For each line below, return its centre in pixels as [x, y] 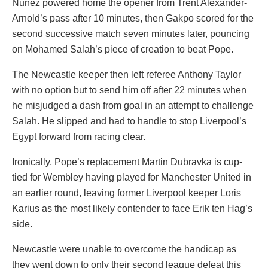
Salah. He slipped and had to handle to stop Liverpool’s [129, 121]
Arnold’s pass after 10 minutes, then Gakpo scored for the [133, 18]
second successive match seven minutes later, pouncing [131, 33]
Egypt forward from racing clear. [79, 136]
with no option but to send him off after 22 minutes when [129, 90]
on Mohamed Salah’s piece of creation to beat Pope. [123, 49]
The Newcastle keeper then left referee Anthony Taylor [127, 74]
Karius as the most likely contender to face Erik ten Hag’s [132, 208]
